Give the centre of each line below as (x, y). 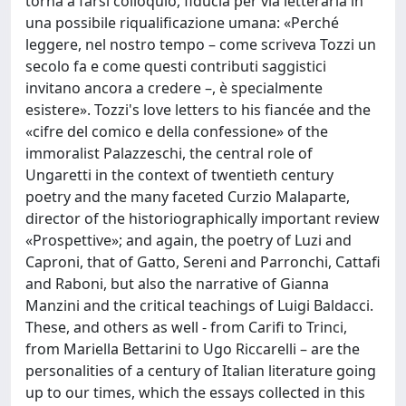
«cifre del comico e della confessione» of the (177, 131)
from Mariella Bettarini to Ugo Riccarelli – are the (193, 349)
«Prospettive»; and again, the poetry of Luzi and (188, 240)
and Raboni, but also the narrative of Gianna (177, 284)
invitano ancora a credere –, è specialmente (174, 88)
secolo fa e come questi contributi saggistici (176, 66)
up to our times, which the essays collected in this (195, 392)
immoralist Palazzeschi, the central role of (169, 153)
